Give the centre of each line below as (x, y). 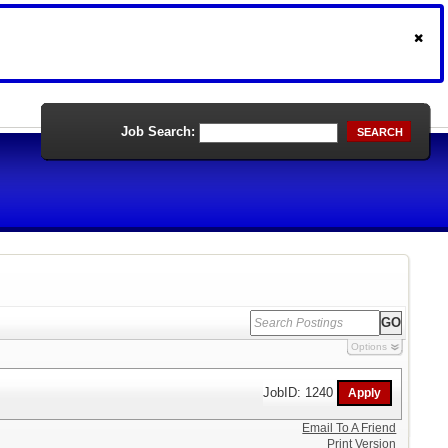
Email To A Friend (349, 428)
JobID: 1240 (300, 392)
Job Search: (158, 131)
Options (368, 346)
